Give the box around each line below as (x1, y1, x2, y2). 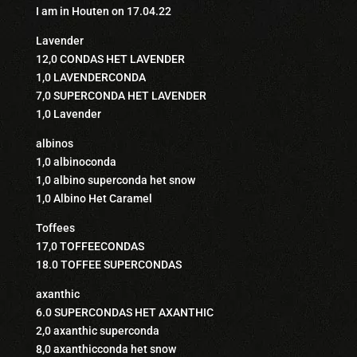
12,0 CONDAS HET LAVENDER (35, 53, 185, 65)
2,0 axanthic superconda (35, 324, 159, 337)
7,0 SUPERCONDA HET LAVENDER (35, 89, 206, 102)
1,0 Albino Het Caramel (35, 192, 152, 205)
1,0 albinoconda (35, 155, 116, 168)
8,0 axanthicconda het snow (35, 343, 176, 355)
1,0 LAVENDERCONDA (35, 71, 146, 84)
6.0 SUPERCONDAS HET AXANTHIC (35, 306, 214, 319)
